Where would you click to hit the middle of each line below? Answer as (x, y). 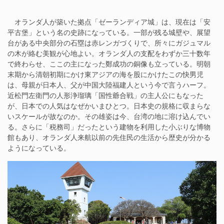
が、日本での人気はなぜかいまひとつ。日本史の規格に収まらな (109, 105)
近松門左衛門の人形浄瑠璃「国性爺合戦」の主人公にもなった (105, 95)
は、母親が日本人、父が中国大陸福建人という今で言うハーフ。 (109, 84)
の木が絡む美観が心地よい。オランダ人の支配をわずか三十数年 (109, 53)
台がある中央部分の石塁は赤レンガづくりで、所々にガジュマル (109, 42)
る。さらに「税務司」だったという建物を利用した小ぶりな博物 (109, 126)
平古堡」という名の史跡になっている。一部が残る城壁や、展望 (109, 32)
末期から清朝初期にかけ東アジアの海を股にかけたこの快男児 (105, 74)
